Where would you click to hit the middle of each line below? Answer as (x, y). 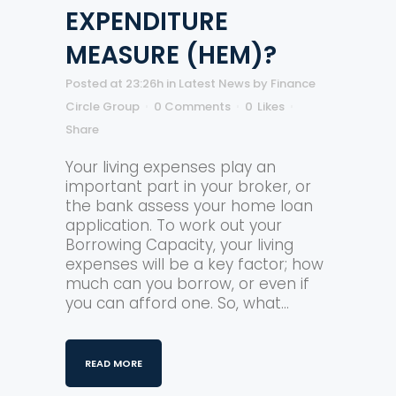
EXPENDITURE (147, 22)
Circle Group (103, 107)
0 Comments (192, 107)
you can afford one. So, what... (177, 303)
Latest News (214, 84)
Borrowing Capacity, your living (179, 245)
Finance (293, 84)
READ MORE (114, 363)
